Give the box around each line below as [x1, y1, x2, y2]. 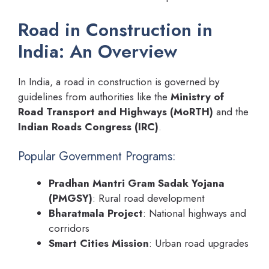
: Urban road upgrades [149, 236, 249, 251]
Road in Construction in [18, 16, 213, 43]
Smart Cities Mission [49, 236, 149, 251]
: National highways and [143, 206, 246, 221]
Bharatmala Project [49, 206, 143, 221]
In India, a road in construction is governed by [18, 74, 219, 89]
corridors [49, 221, 89, 236]
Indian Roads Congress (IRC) [18, 119, 159, 134]
